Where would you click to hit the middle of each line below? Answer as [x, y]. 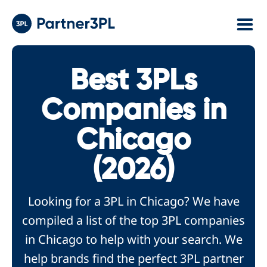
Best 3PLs [133, 81]
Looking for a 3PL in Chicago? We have [133, 201]
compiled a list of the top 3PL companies [133, 220]
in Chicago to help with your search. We [133, 239]
